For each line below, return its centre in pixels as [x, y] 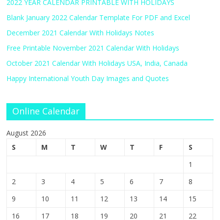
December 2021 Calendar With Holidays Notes [81, 33]
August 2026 [27, 133]
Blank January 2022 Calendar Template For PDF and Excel [98, 18]
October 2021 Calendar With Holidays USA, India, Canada [97, 63]
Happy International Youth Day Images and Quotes [88, 79]
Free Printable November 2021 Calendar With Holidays [93, 48]
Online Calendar [46, 111]
